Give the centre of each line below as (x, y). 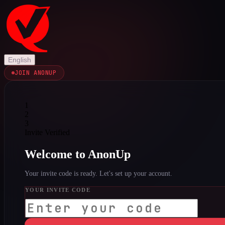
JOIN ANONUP (36, 73)
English (20, 60)
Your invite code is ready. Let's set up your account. (98, 173)
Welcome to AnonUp (78, 154)
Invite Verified (47, 132)
